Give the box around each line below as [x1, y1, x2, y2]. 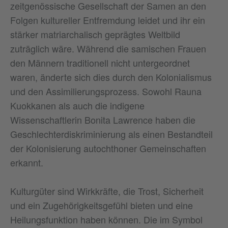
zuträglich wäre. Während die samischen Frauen [10, 41, 206, 55]
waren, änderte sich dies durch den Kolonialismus [10, 70, 212, 83]
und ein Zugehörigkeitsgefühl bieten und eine [10, 198, 193, 212]
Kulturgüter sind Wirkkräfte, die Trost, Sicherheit [10, 184, 204, 197]
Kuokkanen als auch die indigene [10, 98, 145, 112]
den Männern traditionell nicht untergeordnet [10, 55, 190, 69]
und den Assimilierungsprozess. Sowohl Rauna [10, 84, 202, 98]
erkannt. [10, 155, 43, 169]
